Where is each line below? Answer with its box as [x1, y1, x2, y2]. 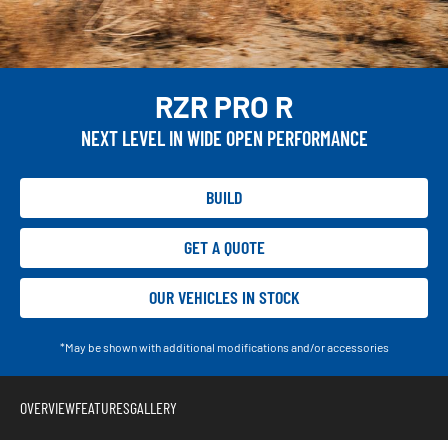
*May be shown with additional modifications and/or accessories [59, 339, 389, 354]
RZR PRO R [155, 87, 293, 124]
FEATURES [75, 397, 130, 417]
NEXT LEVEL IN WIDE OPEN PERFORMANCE [80, 125, 368, 150]
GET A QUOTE [183, 236, 265, 259]
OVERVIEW [20, 397, 75, 417]
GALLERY [130, 397, 177, 417]
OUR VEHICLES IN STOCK [148, 286, 300, 309]
